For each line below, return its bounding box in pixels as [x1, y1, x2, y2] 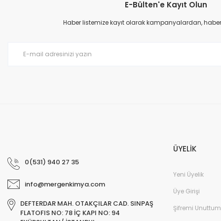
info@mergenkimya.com [25, 179, 105, 189]
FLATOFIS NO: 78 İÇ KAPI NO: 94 [20, 208, 120, 218]
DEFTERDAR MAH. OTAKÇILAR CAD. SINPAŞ [20, 198, 153, 208]
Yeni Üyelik [173, 170, 204, 179]
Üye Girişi [173, 186, 200, 195]
